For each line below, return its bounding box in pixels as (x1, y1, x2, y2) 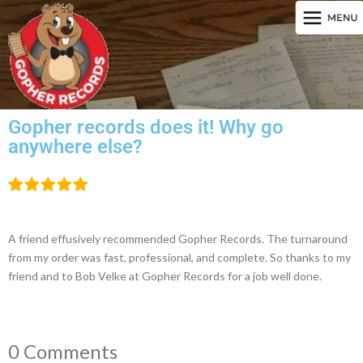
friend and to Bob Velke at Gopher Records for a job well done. (8, 268, 322, 283)
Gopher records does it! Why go (8, 115, 284, 139)
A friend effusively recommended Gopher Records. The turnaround (8, 231, 348, 246)
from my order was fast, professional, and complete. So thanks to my (8, 250, 351, 264)
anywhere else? (8, 135, 143, 158)
